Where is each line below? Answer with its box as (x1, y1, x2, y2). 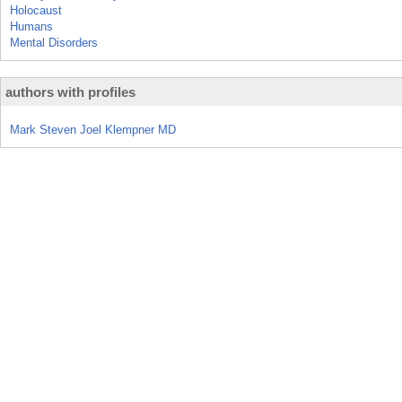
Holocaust (10, 4, 62, 17)
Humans (10, 20, 53, 33)
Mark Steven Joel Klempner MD (10, 123, 176, 136)
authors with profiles (5, 84, 135, 100)
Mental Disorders (10, 36, 98, 49)
